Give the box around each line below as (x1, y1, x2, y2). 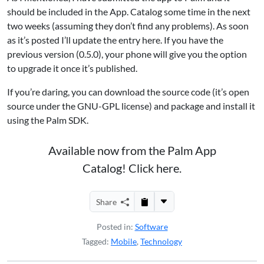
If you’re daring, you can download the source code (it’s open (7, 86, 249, 97)
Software (134, 222, 168, 232)
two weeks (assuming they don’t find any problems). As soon (7, 20, 249, 31)
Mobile (111, 236, 137, 246)
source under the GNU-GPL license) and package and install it (7, 100, 255, 111)
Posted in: (96, 222, 135, 232)
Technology (140, 236, 182, 246)
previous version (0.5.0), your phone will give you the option (7, 48, 247, 60)
